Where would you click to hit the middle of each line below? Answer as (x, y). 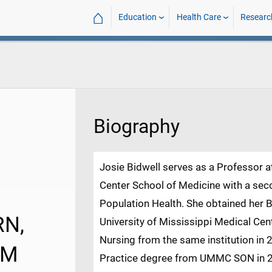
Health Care (199, 17)
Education (138, 17)
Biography (137, 127)
